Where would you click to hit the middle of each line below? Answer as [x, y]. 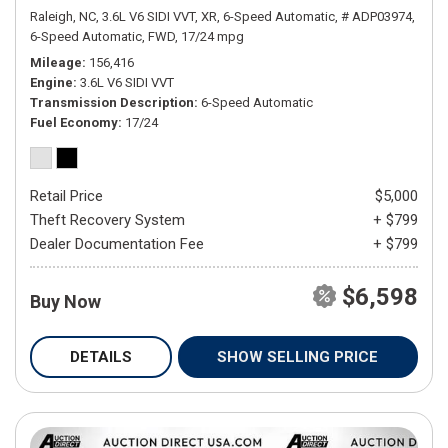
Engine [51, 82]
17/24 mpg [212, 36]
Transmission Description [112, 102]
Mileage [56, 62]
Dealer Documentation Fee [117, 243]
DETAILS [100, 356]
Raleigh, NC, [64, 16]
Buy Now [65, 301]
